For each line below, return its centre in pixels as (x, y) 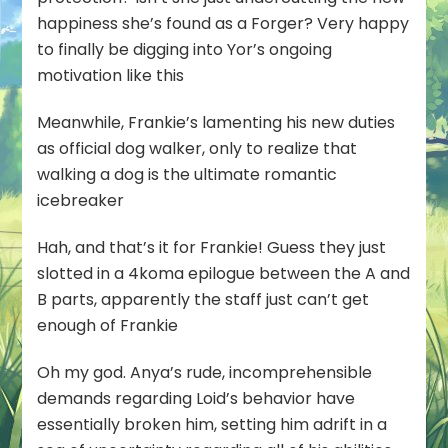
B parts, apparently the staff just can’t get (203, 299)
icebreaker (81, 200)
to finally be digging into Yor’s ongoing (185, 49)
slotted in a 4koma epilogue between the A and (224, 273)
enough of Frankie (108, 325)
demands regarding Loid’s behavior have (196, 398)
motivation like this (111, 75)
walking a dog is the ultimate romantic (187, 174)
